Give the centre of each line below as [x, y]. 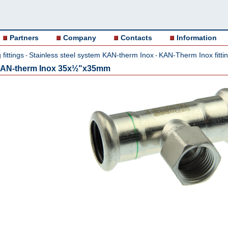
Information [197, 38]
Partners [24, 38]
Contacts [136, 38]
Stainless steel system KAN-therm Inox [91, 55]
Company [80, 38]
